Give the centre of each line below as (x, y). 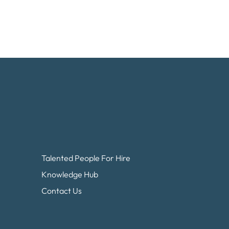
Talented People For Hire (86, 158)
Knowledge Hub (70, 174)
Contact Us (61, 191)
